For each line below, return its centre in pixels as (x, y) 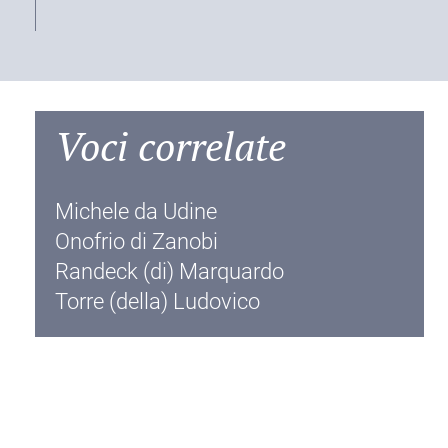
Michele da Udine (136, 211)
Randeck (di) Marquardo (170, 271)
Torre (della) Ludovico (158, 301)
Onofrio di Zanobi (137, 241)
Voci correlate (171, 145)
